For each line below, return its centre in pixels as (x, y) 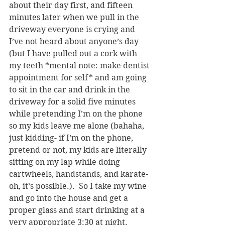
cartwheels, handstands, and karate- (80, 174)
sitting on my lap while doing (66, 162)
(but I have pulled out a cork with (74, 53)
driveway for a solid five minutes (73, 101)
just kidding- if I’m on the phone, (72, 138)
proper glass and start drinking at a (78, 210)
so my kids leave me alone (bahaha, (78, 126)
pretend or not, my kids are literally (79, 150)
